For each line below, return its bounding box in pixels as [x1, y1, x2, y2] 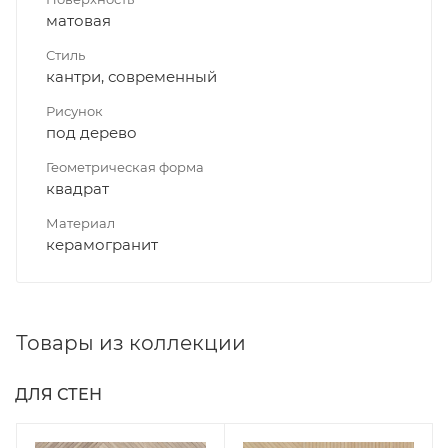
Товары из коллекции [16, 331, 246, 356]
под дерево [46, 123, 137, 143]
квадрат [46, 179, 109, 199]
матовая [46, 11, 111, 31]
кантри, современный [46, 67, 217, 87]
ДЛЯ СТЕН [15, 385, 102, 405]
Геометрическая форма [46, 159, 204, 176]
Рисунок [46, 103, 103, 120]
